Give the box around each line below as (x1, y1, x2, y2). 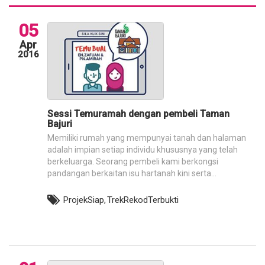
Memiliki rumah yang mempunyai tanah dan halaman (47, 133, 246, 143)
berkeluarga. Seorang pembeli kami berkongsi (47, 157, 218, 166)
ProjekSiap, (63, 195, 106, 205)
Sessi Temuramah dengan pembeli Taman (47, 108, 230, 119)
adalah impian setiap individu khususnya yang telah (47, 145, 238, 154)
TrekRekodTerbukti (107, 195, 179, 205)
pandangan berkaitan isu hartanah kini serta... (47, 169, 216, 178)
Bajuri (47, 118, 72, 130)
